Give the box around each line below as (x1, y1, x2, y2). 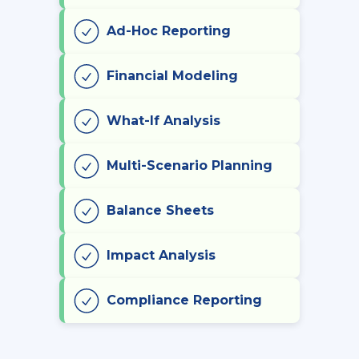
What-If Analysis (107, 112, 220, 128)
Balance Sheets (107, 202, 214, 218)
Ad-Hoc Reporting (107, 22, 231, 38)
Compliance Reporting (107, 292, 262, 308)
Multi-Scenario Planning (107, 157, 272, 173)
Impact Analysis (107, 247, 216, 263)
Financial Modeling (107, 67, 238, 83)
